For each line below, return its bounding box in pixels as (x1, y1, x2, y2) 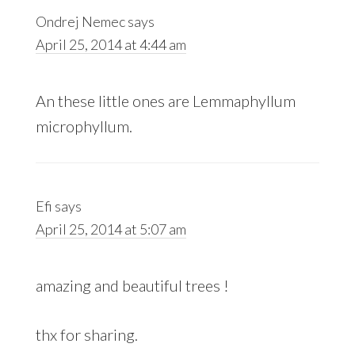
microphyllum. (35, 116, 132, 136)
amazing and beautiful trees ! (35, 276, 229, 296)
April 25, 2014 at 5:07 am (35, 220, 186, 239)
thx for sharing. (35, 325, 138, 345)
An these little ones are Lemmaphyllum (35, 91, 296, 111)
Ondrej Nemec (35, 13, 125, 31)
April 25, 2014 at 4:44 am (35, 36, 186, 54)
